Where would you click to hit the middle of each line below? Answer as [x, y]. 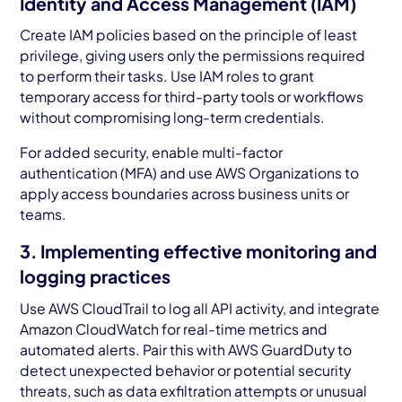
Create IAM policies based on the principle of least [189, 35]
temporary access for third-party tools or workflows [192, 97]
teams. [44, 214]
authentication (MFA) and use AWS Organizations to [190, 173]
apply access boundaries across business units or [185, 194]
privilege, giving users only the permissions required [193, 56]
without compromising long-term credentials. [174, 118]
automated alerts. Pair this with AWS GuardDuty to [186, 349]
